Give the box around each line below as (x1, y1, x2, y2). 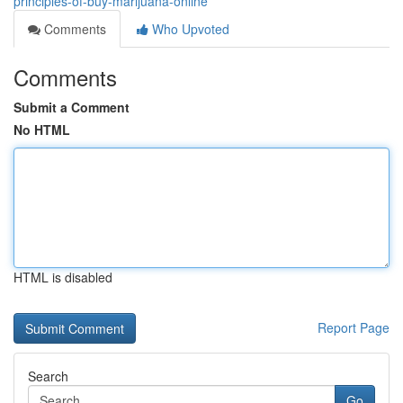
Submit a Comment (13, 98, 130, 116)
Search (28, 367, 68, 385)
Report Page (318, 318, 390, 336)
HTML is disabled (13, 268, 112, 286)
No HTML (13, 121, 70, 139)
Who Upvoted (148, 20, 229, 38)
